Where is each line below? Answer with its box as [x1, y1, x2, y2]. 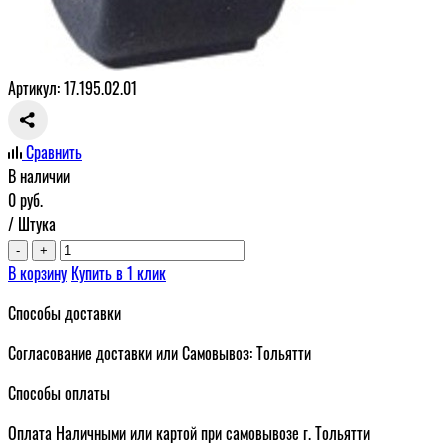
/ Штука [8, 211, 56, 236]
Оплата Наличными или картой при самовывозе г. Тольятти [8, 420, 370, 445]
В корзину [8, 260, 67, 285]
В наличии [8, 163, 70, 188]
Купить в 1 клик [71, 260, 166, 285]
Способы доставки [8, 300, 121, 325]
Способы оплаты [8, 380, 110, 405]
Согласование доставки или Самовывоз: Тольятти [8, 340, 311, 365]
